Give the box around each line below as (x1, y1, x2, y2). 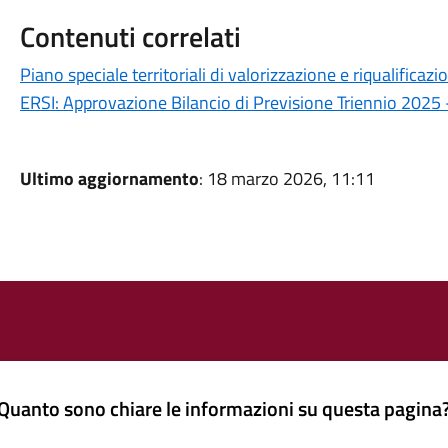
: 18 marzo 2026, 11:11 (198, 165, 375, 192)
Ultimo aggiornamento (19, 165, 199, 192)
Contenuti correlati (19, 15, 241, 58)
